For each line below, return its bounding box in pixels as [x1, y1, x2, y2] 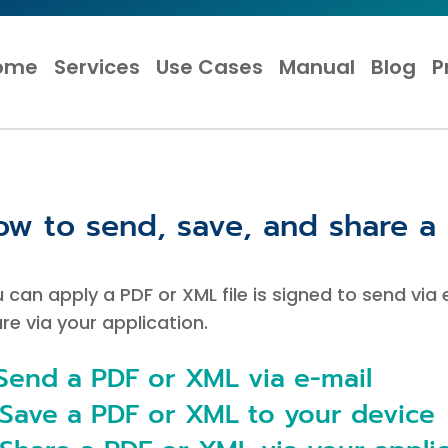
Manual [279, 52, 356, 81]
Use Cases [156, 52, 264, 81]
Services [54, 52, 141, 81]
